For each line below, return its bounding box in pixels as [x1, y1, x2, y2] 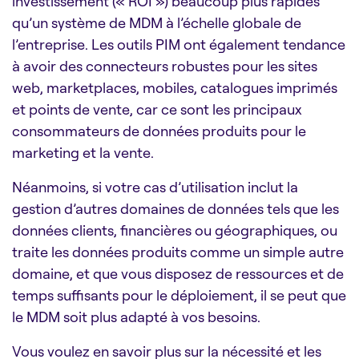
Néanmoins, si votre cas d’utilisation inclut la [12, 177, 298, 196]
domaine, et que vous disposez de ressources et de [12, 264, 344, 282]
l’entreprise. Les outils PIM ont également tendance [12, 34, 345, 53]
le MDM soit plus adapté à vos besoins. [12, 307, 260, 325]
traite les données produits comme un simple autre [12, 242, 344, 260]
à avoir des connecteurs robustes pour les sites [12, 56, 317, 75]
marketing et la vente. [12, 143, 154, 161]
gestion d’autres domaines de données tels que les [12, 199, 339, 217]
